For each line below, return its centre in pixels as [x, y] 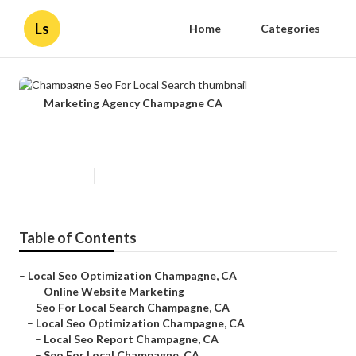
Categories [290, 28]
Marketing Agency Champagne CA [133, 103]
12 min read [128, 176]
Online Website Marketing [114, 292]
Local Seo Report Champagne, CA [131, 339]
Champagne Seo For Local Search [173, 143]
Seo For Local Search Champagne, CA [133, 308]
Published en [58, 176]
